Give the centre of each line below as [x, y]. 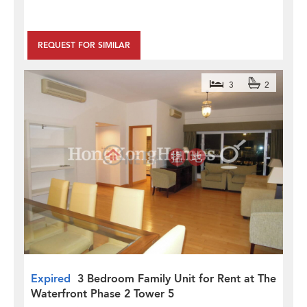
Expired [51, 279]
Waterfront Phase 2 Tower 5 [102, 294]
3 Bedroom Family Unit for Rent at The [177, 279]
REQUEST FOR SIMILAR [84, 45]
